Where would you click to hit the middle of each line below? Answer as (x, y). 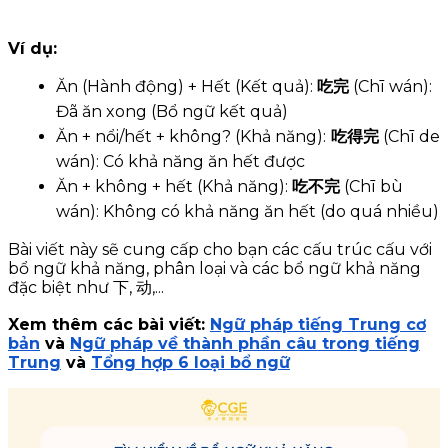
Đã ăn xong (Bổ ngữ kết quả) (172, 112)
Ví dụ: (32, 49)
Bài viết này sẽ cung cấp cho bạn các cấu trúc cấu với (220, 250)
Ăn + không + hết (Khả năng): (174, 187)
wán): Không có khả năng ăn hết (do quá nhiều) (247, 212)
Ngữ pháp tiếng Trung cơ (318, 325)
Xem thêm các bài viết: (109, 325)
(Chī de (409, 137)
